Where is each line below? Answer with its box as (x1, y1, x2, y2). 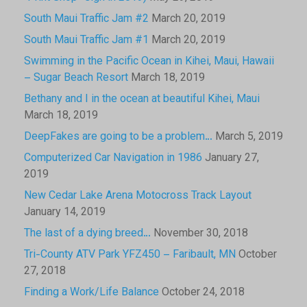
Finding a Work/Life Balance (24, 284, 159, 302)
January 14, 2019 (24, 204, 106, 221)
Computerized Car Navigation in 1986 (24, 149, 202, 167)
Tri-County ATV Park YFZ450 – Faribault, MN (24, 246, 236, 264)
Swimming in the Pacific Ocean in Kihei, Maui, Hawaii (24, 53, 274, 71)
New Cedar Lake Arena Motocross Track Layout (24, 187, 251, 205)
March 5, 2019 (215, 128, 283, 146)
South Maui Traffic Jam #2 (24, 10, 149, 28)
